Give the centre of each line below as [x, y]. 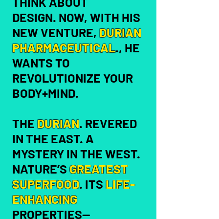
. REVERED [108, 123]
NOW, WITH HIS [99, 17]
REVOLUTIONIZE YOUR [73, 78]
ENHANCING [45, 199]
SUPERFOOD [46, 184]
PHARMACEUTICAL [64, 47]
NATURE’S [41, 169]
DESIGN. [35, 17]
